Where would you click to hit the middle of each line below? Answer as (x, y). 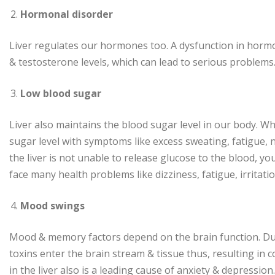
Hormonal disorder (67, 14)
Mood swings (52, 206)
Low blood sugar (61, 94)
